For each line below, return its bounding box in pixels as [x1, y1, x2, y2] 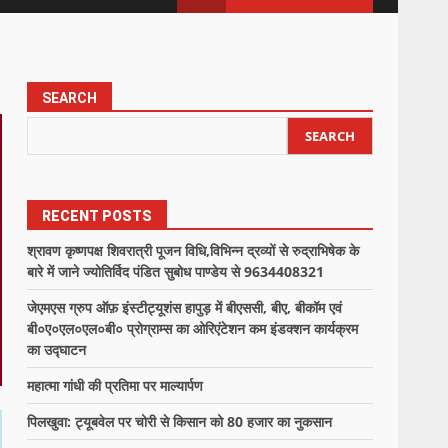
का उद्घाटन [27, 340, 87, 359]
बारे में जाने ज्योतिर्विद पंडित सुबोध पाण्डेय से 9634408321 [27, 262, 325, 281]
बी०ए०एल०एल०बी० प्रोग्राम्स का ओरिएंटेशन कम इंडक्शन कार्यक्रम [27, 319, 359, 338]
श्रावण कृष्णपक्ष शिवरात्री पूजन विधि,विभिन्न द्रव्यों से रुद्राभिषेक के [27, 241, 360, 260]
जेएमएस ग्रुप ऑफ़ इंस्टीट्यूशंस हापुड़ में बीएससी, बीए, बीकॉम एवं [27, 298, 343, 317]
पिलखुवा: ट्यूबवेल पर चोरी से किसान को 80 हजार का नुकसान [27, 412, 333, 431]
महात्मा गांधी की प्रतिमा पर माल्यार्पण [27, 376, 204, 395]
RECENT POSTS [42, 208, 153, 224]
